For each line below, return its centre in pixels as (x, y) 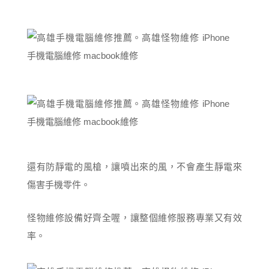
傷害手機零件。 (59, 185)
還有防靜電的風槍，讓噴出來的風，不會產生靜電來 (134, 167)
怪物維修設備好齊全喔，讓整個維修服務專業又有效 (134, 218)
